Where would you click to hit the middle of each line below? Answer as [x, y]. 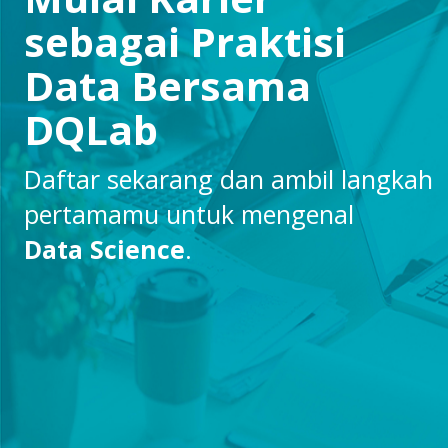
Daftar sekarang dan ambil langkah [228, 179]
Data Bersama [167, 85]
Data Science [104, 249]
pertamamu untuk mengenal [188, 214]
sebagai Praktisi [184, 41]
